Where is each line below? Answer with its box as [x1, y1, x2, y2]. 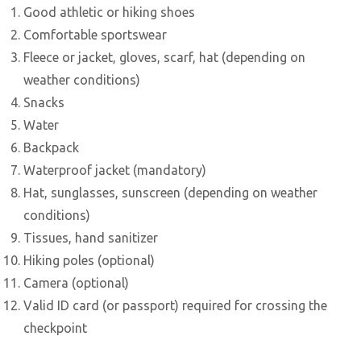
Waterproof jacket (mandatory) [23, 162, 207, 177]
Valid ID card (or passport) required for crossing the [23, 297, 328, 313]
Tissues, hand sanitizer [23, 230, 159, 245]
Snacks [23, 94, 65, 110]
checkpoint [23, 320, 88, 335]
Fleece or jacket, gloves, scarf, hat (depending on [23, 49, 306, 64]
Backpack [23, 139, 80, 155]
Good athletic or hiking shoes [23, 4, 196, 19]
